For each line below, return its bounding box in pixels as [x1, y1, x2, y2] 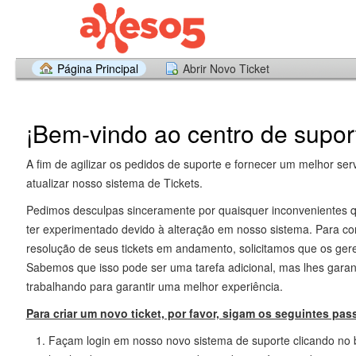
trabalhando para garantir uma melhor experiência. [25, 277, 283, 294]
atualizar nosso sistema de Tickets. [25, 174, 203, 191]
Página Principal [57, 60, 138, 76]
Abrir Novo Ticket [183, 60, 269, 76]
